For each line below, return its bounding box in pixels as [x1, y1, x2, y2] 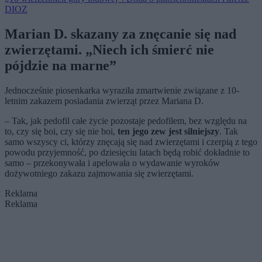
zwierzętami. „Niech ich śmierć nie [5, 42, 214, 58]
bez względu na [189, 116, 247, 126]
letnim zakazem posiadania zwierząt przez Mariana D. [5, 96, 204, 106]
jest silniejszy [168, 126, 219, 137]
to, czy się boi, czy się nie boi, [5, 126, 115, 137]
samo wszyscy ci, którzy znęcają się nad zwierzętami [5, 137, 199, 147]
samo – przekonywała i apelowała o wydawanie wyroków [5, 158, 220, 168]
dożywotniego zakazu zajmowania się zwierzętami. [5, 168, 194, 179]
